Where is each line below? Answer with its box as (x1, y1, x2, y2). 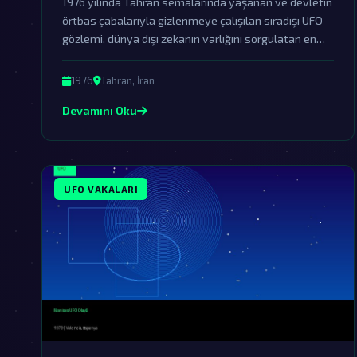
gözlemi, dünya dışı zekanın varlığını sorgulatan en (62, 32, 316, 45)
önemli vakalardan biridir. (62, 50, 189, 64)
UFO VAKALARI (64, 183, 138, 194)
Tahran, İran (101, 74, 155, 87)
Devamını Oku (62, 104, 137, 117)
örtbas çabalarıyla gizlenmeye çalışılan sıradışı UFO (62, 14, 323, 27)
